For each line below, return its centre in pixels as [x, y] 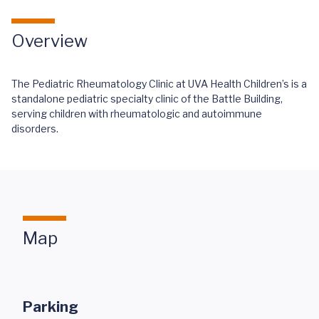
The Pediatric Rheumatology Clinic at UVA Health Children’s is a [159, 84]
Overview [49, 41]
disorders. [35, 129]
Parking [51, 307]
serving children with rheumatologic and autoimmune [137, 114]
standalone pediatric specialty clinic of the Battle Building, [147, 99]
